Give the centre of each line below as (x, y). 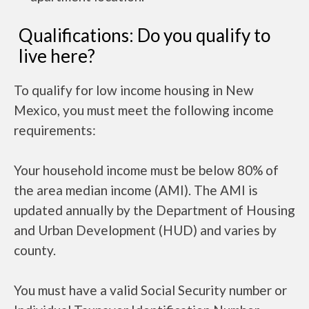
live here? (57, 56)
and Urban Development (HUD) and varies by (145, 230)
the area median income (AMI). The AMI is (136, 190)
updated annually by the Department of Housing (154, 210)
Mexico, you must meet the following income (144, 110)
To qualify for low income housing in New (134, 90)
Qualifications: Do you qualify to (144, 35)
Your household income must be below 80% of (146, 170)
